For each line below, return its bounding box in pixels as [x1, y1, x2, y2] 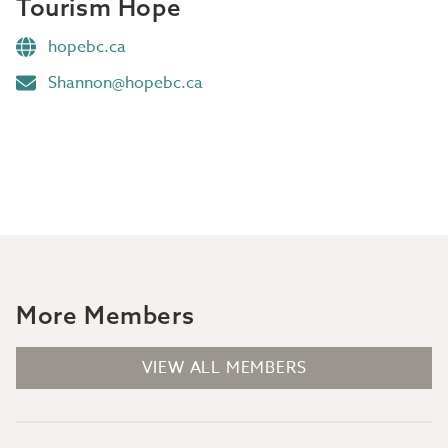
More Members [16, 300, 195, 330]
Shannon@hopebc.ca [48, 71, 203, 95]
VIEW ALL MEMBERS [141, 356, 307, 380]
